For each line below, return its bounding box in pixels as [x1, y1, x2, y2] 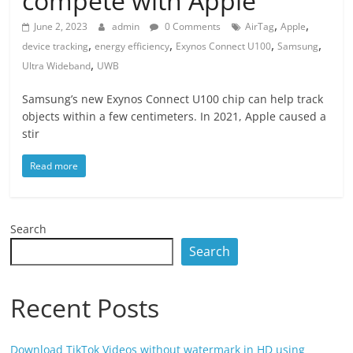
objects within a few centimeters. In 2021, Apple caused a [22, 109, 327, 124]
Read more [30, 159, 79, 173]
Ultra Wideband [22, 59, 91, 72]
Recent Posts [10, 291, 160, 325]
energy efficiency [95, 39, 170, 53]
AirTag [245, 20, 275, 33]
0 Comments [162, 20, 221, 33]
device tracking [22, 39, 89, 53]
